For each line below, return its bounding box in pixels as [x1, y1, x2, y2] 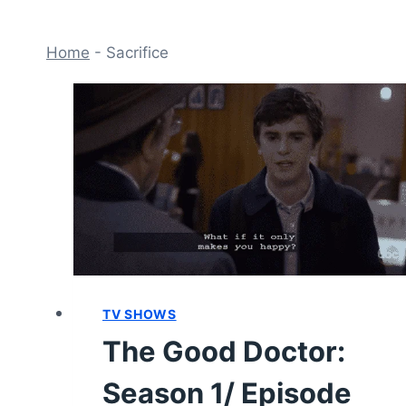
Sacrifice [106, 43, 169, 62]
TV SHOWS [102, 305, 177, 322]
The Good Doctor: [102, 333, 345, 368]
